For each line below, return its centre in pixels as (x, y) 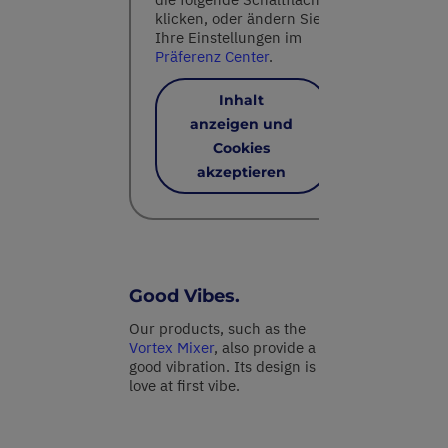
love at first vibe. (184, 386)
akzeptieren (241, 172)
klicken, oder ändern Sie (238, 19)
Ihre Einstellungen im (228, 38)
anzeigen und (241, 124)
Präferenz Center (212, 57)
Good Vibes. (184, 296)
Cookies (241, 148)
